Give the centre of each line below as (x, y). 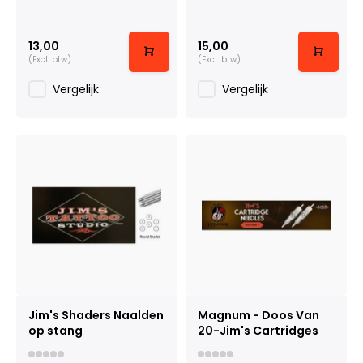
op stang (56, 331)
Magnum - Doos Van (258, 315)
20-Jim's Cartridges (258, 331)
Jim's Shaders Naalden (96, 315)
